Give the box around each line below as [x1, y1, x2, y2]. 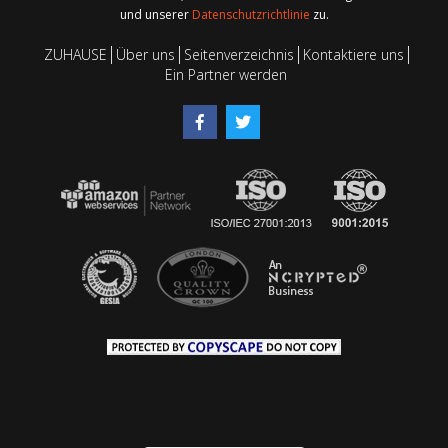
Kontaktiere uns [302, 44, 404, 64]
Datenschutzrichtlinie [191, 5, 313, 23]
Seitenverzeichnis [183, 44, 294, 64]
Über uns [115, 44, 175, 64]
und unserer [119, 5, 192, 23]
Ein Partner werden [165, 64, 287, 84]
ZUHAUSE [43, 44, 107, 64]
